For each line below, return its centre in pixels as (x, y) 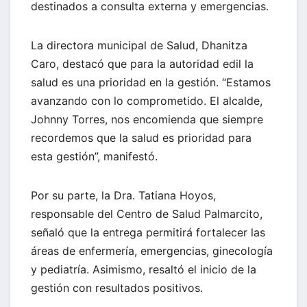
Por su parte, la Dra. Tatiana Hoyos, (123, 196)
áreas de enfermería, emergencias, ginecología (152, 251)
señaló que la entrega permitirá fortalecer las (148, 233)
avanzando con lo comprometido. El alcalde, (147, 101)
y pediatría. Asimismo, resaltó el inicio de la (144, 270)
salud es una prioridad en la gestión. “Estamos (151, 83)
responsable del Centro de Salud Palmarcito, (147, 214)
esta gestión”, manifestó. (94, 157)
